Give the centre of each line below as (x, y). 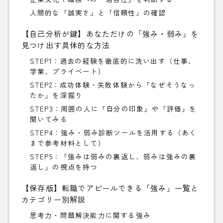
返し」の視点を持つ (64, 167)
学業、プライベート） (67, 71)
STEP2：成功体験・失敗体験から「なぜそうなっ (113, 84)
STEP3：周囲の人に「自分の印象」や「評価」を (113, 108)
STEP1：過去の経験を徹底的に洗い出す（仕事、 (113, 60)
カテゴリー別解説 (54, 199)
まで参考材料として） (67, 143)
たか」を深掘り (56, 95)
